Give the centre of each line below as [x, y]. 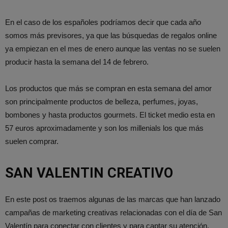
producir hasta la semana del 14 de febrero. [77, 62]
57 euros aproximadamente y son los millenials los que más [104, 128]
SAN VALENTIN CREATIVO [89, 173]
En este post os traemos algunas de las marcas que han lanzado [113, 199]
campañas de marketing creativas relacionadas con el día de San [113, 213]
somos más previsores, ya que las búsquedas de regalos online [111, 36]
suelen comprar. [32, 141]
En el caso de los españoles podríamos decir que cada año [103, 22]
